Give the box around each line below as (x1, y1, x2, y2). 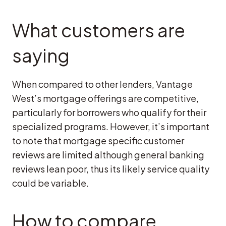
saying (12, 44, 70, 67)
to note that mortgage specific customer (12, 135, 184, 147)
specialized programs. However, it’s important (12, 121, 209, 133)
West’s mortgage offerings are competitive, (12, 92, 199, 104)
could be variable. (12, 177, 89, 189)
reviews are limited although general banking (12, 149, 204, 161)
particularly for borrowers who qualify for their (12, 106, 206, 119)
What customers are (12, 19, 185, 42)
